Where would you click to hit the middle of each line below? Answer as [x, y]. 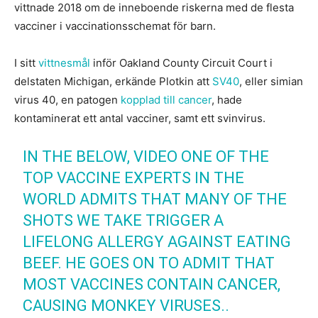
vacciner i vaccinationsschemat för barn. [115, 26]
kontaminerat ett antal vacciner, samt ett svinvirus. [140, 119]
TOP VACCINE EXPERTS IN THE [134, 178]
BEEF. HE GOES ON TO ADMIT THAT [149, 263]
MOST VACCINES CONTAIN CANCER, [152, 285]
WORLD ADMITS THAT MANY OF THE [155, 199]
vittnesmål [64, 63]
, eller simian [271, 82]
